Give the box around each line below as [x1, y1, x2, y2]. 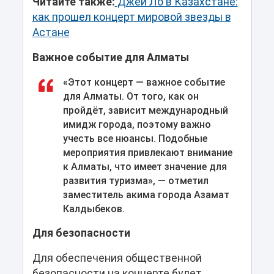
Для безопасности [32, 226, 130, 239]
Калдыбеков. [62, 202, 125, 215]
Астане [32, 26, 70, 39]
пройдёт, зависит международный [62, 104, 228, 116]
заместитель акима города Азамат [62, 188, 229, 201]
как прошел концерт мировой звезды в [32, 10, 231, 23]
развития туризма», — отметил [62, 174, 209, 187]
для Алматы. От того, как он [62, 90, 199, 102]
